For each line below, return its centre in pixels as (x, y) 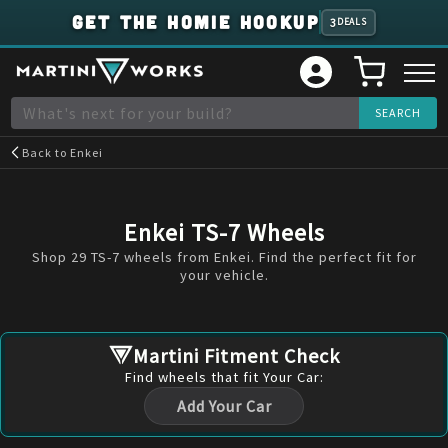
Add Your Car (224, 406)
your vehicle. (224, 275)
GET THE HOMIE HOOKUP (196, 22)
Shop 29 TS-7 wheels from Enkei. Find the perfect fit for (224, 257)
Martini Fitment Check (236, 355)
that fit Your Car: (265, 376)
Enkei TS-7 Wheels (224, 232)
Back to (46, 152)
